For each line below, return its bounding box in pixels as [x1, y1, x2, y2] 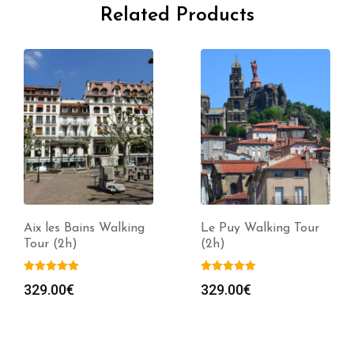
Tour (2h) [24, 238, 77, 251]
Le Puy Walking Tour [201, 222, 319, 235]
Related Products [100, 6, 254, 26]
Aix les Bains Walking [24, 222, 145, 235]
